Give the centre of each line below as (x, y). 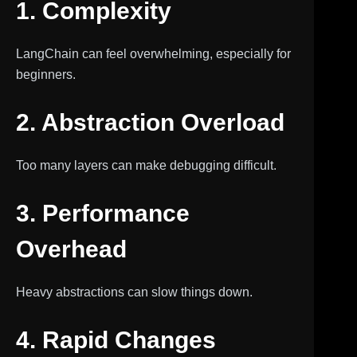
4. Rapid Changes (116, 340)
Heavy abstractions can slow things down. (134, 292)
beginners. (46, 75)
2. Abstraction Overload (150, 122)
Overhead (71, 249)
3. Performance (103, 213)
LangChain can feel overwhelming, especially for (153, 54)
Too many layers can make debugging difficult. (146, 165)
